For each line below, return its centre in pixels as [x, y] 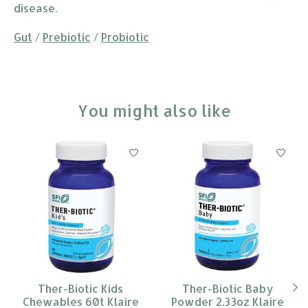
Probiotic [125, 36]
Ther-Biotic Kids [80, 288]
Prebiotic [67, 36]
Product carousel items [76, 147]
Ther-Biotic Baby [228, 288]
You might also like [154, 110]
